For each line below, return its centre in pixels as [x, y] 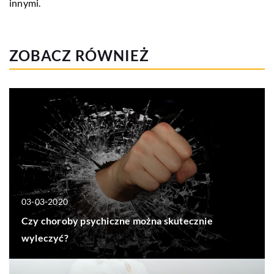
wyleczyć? [45, 237]
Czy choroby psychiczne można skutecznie [117, 220]
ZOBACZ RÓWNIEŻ [79, 56]
